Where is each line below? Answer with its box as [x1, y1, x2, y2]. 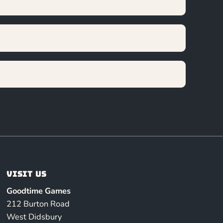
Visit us [6, 168, 46, 179]
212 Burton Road [6, 198, 70, 210]
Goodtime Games [6, 185, 71, 197]
